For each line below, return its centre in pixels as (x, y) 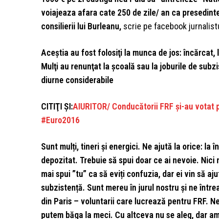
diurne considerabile (77, 80)
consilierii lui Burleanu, (81, 26)
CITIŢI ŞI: (57, 107)
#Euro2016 (60, 120)
